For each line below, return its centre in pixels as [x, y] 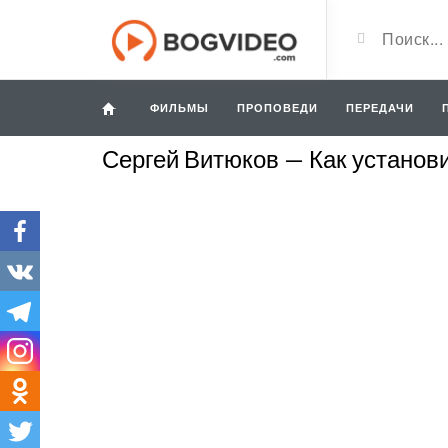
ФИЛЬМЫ [179, 107]
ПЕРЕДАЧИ [380, 107]
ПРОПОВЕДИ [277, 107]
